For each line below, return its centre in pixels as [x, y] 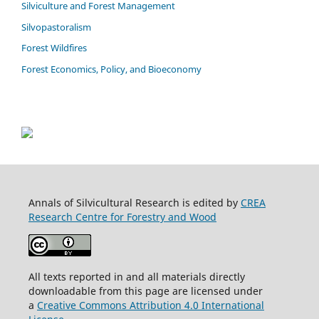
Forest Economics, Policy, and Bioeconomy [111, 69]
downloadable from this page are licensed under [145, 291]
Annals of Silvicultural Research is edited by [134, 203]
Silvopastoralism [56, 27]
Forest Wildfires [54, 48]
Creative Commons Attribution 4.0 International [150, 305]
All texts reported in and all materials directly [136, 277]
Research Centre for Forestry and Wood [122, 217]
